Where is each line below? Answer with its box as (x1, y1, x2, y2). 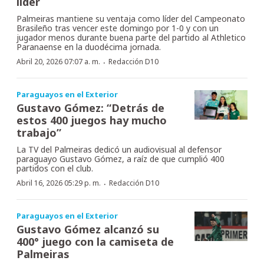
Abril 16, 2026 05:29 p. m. (16, 177, 101, 188)
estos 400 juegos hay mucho (16, 113, 167, 127)
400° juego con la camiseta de (16, 234, 174, 249)
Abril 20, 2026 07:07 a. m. (16, 56, 100, 67)
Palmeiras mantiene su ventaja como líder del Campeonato (16, 12, 245, 24)
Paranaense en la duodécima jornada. (16, 41, 161, 52)
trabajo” (16, 125, 61, 140)
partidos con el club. (16, 162, 93, 174)
